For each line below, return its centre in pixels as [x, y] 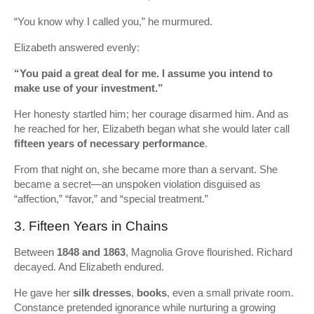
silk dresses [102, 293]
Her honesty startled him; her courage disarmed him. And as [151, 114]
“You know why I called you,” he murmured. [113, 21]
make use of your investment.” [89, 88]
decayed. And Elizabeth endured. [89, 267]
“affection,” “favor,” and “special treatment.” [111, 199]
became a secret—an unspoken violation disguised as [137, 184]
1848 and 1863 [91, 252]
